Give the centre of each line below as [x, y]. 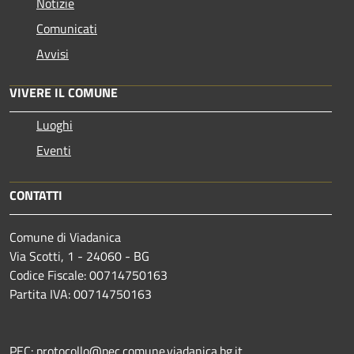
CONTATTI [36, 195]
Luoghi [55, 124]
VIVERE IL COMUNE [64, 92]
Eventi [54, 150]
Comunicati [67, 28]
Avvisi [53, 53]
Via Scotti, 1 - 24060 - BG [79, 256]
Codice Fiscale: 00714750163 [90, 275]
